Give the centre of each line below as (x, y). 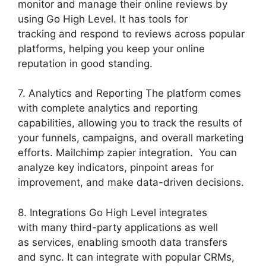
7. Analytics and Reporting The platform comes (129, 94)
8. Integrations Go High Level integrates (113, 212)
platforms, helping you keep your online (111, 48)
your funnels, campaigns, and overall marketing (131, 138)
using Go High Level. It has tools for (103, 19)
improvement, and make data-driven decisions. (131, 183)
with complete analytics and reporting (108, 108)
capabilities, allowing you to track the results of (130, 123)
